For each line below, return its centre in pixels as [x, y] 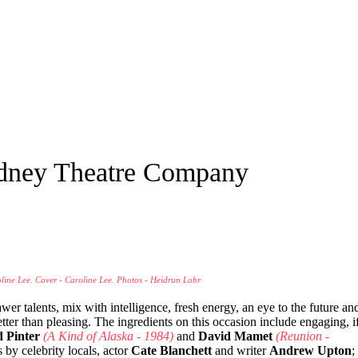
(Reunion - [302, 336]
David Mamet [235, 336]
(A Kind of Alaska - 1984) [108, 336]
